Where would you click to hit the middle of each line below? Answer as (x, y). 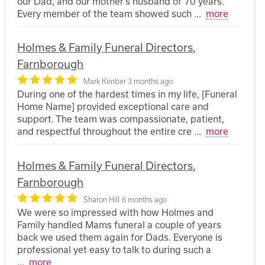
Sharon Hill (102, 199)
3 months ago (151, 81)
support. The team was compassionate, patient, (121, 119)
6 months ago (145, 199)
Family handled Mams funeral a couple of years (119, 224)
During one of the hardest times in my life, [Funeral (127, 94)
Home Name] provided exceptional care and (113, 107)
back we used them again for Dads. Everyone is (120, 237)
